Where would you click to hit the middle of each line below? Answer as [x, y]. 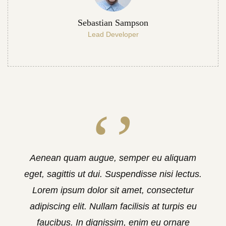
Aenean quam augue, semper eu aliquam [113, 158]
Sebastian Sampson [113, 23]
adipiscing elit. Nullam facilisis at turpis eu [113, 206]
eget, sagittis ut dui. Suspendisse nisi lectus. [113, 174]
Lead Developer [113, 34]
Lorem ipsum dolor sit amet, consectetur [113, 190]
